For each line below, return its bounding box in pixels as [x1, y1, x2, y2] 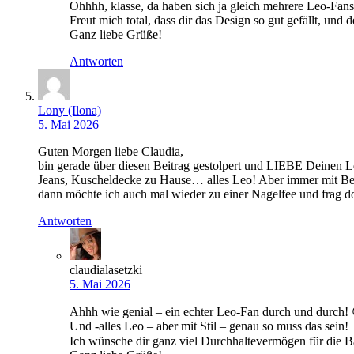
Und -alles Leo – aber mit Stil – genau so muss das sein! [70, 319, 348, 333]
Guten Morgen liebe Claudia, [38, 145, 183, 159]
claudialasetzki [70, 263, 142, 277]
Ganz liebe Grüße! [70, 28, 162, 42]
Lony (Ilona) [38, 104, 101, 118]
